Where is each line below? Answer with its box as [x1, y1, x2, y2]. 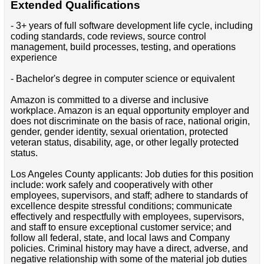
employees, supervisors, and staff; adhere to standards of [10, 190, 247, 201]
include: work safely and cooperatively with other [10, 180, 213, 190]
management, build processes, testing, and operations [10, 42, 236, 52]
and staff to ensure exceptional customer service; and [10, 222, 232, 233]
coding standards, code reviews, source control [10, 31, 206, 42]
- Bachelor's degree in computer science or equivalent [10, 74, 235, 84]
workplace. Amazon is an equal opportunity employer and [10, 105, 249, 116]
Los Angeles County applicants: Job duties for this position [10, 169, 253, 180]
